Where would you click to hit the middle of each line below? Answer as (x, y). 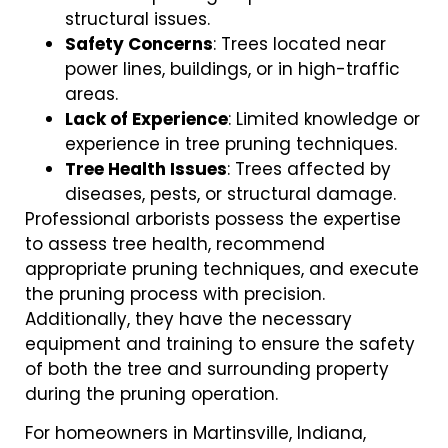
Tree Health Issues (146, 168)
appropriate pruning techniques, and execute (222, 268)
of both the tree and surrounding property (207, 368)
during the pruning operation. (151, 393)
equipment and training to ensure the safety (220, 343)
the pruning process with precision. (175, 293)
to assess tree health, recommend (175, 243)
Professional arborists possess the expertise (213, 218)
